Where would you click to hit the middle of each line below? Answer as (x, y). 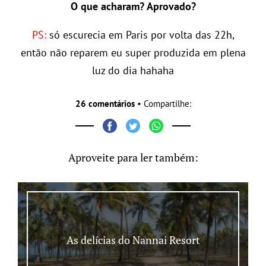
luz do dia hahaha (133, 70)
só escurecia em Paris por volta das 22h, (140, 34)
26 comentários (105, 103)
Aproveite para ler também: (133, 157)
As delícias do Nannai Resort (133, 240)
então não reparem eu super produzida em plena (133, 52)
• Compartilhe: (163, 103)
